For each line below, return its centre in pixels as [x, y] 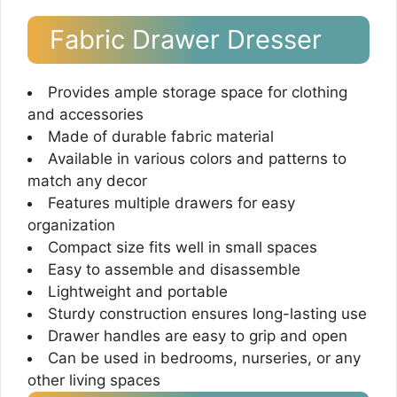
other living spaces [94, 380]
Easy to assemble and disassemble [174, 269]
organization [71, 225]
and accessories [86, 114]
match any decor [87, 180]
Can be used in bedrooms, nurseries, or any [204, 358]
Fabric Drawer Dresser [186, 39]
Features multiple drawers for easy [171, 202]
